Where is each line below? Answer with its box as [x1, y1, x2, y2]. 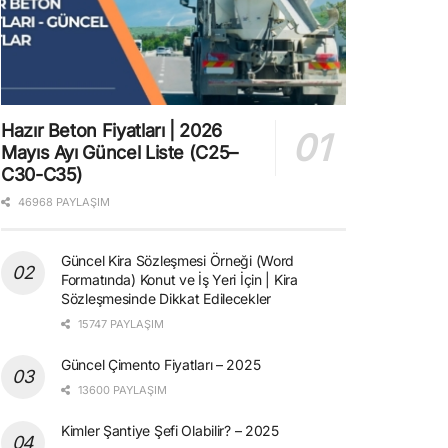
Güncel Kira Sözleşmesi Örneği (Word [61, 251, 295, 269]
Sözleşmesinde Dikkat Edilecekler [61, 289, 272, 307]
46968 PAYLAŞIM [15, 194, 110, 209]
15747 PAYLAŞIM [75, 316, 164, 331]
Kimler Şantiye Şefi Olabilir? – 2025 [61, 421, 279, 439]
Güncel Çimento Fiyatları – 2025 [61, 355, 261, 373]
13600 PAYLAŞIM [75, 382, 167, 397]
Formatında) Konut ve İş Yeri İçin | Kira [61, 270, 298, 288]
